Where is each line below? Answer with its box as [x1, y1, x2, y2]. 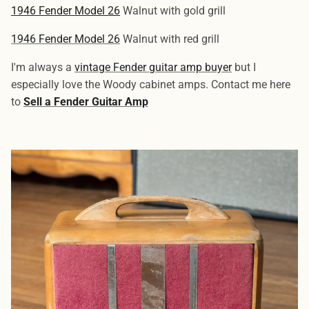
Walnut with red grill [120, 32, 219, 46]
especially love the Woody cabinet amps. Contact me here [11, 78, 290, 92]
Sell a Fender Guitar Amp [23, 95, 148, 109]
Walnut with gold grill [120, 4, 226, 18]
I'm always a [11, 61, 74, 74]
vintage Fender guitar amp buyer [74, 61, 232, 74]
